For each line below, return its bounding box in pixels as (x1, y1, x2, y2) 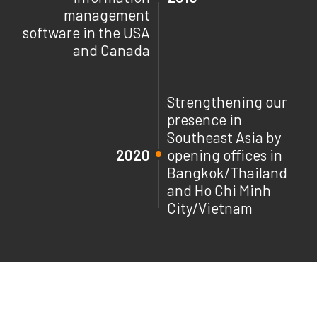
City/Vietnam (167, 198, 253, 217)
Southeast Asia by (167, 127, 282, 146)
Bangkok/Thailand (167, 163, 287, 181)
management (64, 5, 150, 23)
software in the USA (23, 23, 150, 41)
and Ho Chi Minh (167, 180, 271, 199)
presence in (167, 110, 242, 128)
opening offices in (167, 145, 282, 163)
